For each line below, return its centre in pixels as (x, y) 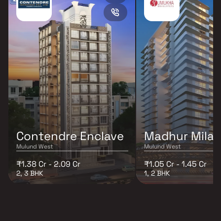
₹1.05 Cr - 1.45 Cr (175, 164)
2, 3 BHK (30, 173)
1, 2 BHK (157, 173)
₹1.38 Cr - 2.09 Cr (48, 164)
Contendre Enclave (70, 136)
